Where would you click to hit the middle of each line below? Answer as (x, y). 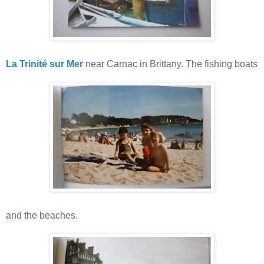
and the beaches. (42, 215)
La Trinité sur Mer (44, 64)
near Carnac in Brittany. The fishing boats (170, 64)
